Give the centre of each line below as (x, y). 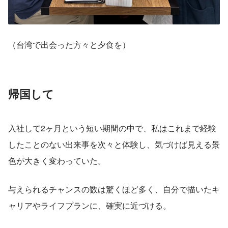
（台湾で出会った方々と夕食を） (69, 44)
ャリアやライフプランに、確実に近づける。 (90, 205)
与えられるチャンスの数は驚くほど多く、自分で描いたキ (114, 189)
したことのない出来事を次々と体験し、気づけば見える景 (114, 144)
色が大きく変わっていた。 (57, 160)
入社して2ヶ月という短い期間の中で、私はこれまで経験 (112, 128)
